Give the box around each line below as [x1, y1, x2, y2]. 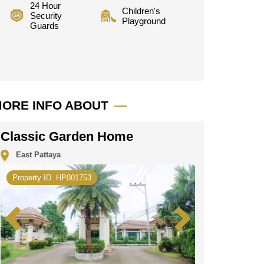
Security [30, 11, 62, 21]
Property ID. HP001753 [12, 173, 91, 182]
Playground [121, 15, 166, 26]
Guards [30, 21, 59, 31]
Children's [121, 5, 160, 16]
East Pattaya [9, 150, 61, 160]
